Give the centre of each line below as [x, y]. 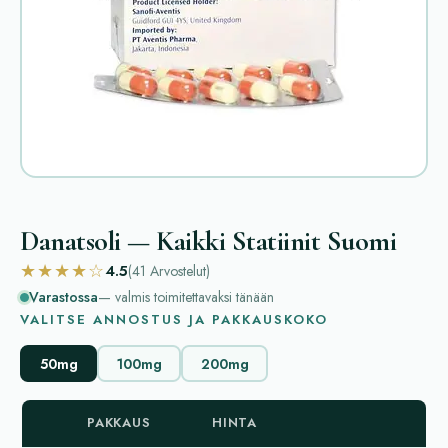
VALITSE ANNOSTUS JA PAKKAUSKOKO [174, 319]
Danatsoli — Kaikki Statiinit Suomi [208, 241]
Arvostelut [178, 270]
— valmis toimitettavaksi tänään [186, 297]
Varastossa [63, 297]
